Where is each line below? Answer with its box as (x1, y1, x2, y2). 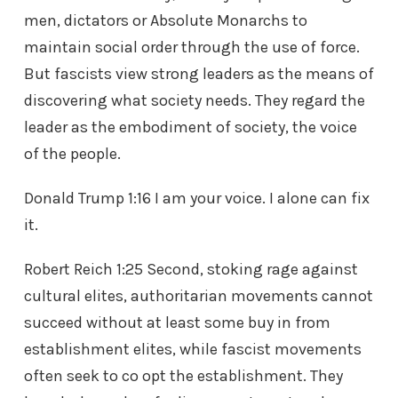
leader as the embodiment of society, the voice (24, 117, 357, 138)
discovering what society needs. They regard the (24, 91, 365, 111)
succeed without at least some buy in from (24, 313, 330, 333)
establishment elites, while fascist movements (24, 339, 362, 360)
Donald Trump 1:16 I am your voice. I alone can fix (24, 188, 370, 209)
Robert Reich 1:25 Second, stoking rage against (24, 259, 358, 280)
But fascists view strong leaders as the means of (24, 64, 374, 84)
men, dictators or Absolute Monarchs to (24, 11, 307, 31)
